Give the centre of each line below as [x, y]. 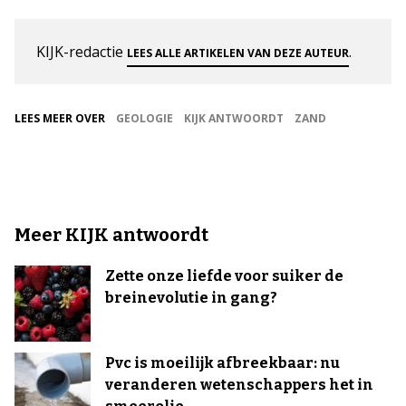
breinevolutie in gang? [191, 297]
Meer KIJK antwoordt [111, 234]
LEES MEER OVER [60, 118]
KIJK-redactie [82, 51]
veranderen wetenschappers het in [239, 384]
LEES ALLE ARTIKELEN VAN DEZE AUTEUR [238, 53]
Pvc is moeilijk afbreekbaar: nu [222, 362]
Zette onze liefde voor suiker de [224, 275]
